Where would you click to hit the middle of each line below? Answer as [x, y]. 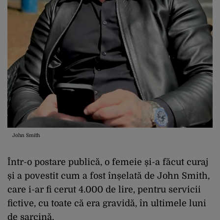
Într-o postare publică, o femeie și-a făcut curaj [108, 162]
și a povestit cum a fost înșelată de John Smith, [109, 176]
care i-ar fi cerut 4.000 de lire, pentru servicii [104, 190]
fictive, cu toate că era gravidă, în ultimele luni [107, 204]
